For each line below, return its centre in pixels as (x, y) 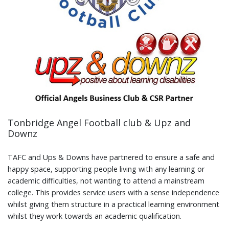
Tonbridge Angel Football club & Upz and (99, 122)
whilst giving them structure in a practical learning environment (113, 204)
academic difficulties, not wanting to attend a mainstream (106, 180)
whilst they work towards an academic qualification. (95, 216)
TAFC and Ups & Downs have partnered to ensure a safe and (111, 157)
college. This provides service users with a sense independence (113, 192)
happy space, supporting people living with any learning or (106, 169)
